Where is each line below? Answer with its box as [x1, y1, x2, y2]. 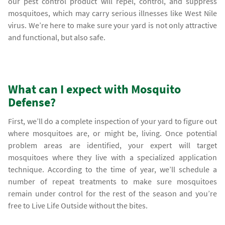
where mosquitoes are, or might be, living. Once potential [8, 128, 217, 138]
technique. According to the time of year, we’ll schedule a [8, 164, 217, 174]
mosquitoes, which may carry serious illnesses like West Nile [8, 8, 217, 18]
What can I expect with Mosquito [8, 81, 181, 97]
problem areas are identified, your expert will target [8, 140, 217, 150]
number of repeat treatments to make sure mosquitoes [8, 176, 217, 186]
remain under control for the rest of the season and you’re [8, 188, 217, 198]
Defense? [8, 94, 56, 110]
